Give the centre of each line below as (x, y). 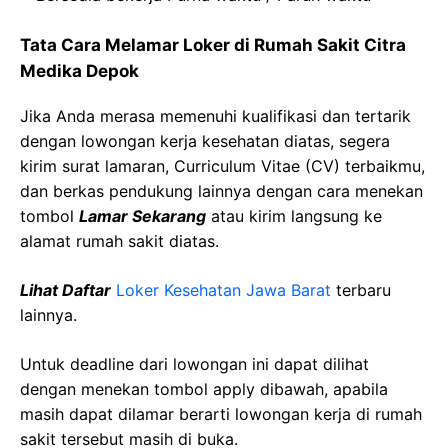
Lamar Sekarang (142, 216)
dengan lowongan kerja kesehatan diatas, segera (205, 141)
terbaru (361, 290)
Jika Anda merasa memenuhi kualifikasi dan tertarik (215, 116)
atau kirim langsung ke (294, 216)
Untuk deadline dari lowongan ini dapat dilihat (194, 364)
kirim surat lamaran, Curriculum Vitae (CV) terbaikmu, (222, 166)
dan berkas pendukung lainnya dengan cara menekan (221, 191)
